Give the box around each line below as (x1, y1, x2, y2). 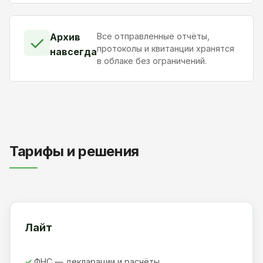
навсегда (50, 46, 97, 58)
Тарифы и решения (9, 142, 140, 160)
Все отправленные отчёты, (97, 31, 210, 42)
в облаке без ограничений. (97, 56, 207, 66)
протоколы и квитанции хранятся (97, 43, 234, 54)
